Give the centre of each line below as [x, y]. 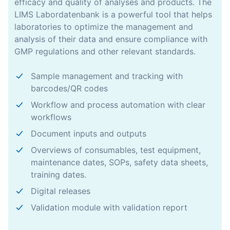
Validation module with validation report [109, 207]
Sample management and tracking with [107, 76]
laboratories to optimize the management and [104, 27]
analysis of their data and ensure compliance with [111, 39]
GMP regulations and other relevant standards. [105, 51]
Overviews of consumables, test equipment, [116, 150]
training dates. [59, 175]
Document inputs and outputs [89, 133]
